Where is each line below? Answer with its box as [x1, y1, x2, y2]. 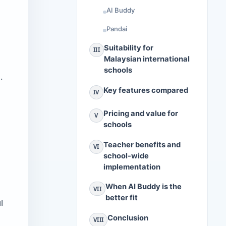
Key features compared [103, 85, 188, 95]
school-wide [103, 151, 149, 160]
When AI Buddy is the [105, 182, 182, 192]
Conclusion [107, 213, 149, 222]
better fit [105, 193, 138, 203]
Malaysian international [104, 54, 190, 64]
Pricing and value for [103, 109, 178, 119]
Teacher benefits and [103, 140, 181, 149]
